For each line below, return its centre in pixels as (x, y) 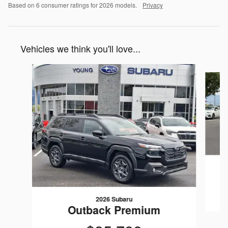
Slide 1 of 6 (28, 69)
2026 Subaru (114, 199)
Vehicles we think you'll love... (80, 48)
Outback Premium (114, 209)
